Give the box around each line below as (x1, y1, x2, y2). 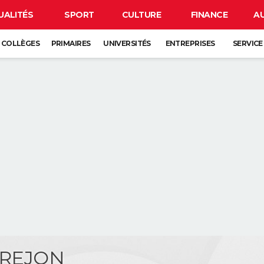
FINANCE (190, 9, 228, 20)
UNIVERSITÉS (103, 39, 151, 48)
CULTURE (121, 9, 161, 20)
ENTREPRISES (165, 39, 215, 48)
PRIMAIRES (51, 39, 91, 48)
